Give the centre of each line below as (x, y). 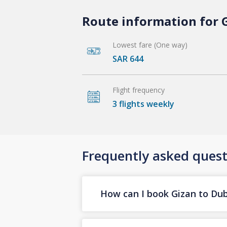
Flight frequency (139, 90)
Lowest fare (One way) (150, 45)
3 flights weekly (143, 104)
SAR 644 (128, 59)
